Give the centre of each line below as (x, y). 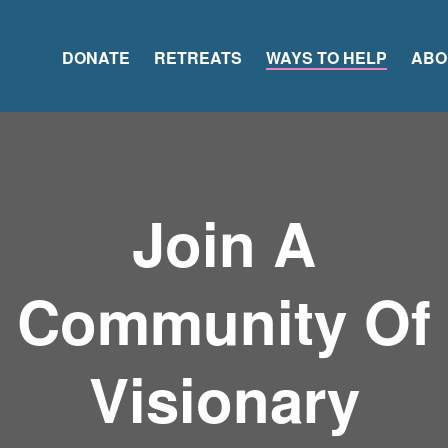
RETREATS (198, 57)
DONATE (96, 57)
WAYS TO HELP (326, 57)
